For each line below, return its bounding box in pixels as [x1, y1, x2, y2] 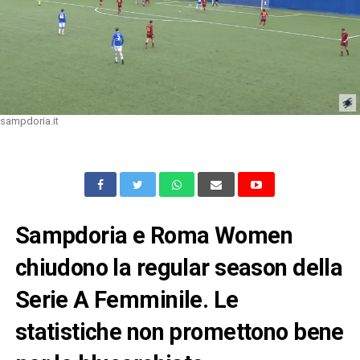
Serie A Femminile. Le [14, 285, 239, 313]
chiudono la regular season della [14, 253, 343, 281]
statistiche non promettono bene [14, 317, 344, 346]
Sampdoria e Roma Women [14, 221, 292, 249]
